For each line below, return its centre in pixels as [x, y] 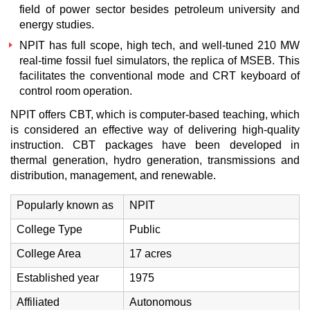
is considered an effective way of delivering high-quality [155, 130]
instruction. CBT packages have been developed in [155, 145]
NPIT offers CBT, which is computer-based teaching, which [155, 115]
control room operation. [76, 91]
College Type [49, 229]
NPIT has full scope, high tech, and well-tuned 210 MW [159, 45]
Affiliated [38, 302]
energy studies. [57, 25]
